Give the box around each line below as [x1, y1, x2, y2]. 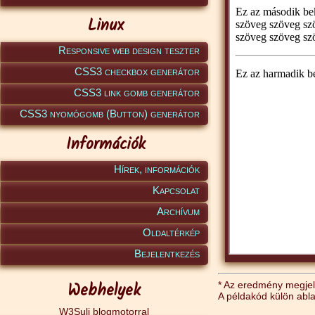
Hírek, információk [114, 163, 200, 175]
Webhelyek [67, 278, 141, 304]
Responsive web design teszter [58, 44, 200, 56]
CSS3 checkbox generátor [75, 65, 200, 77]
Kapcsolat [153, 184, 200, 196]
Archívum [157, 205, 200, 217]
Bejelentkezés [134, 247, 200, 259]
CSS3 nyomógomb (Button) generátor [20, 108, 200, 120]
